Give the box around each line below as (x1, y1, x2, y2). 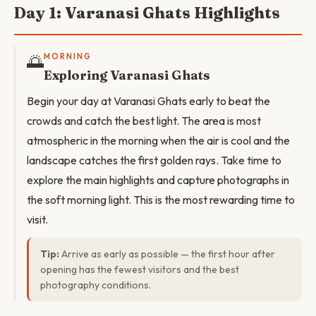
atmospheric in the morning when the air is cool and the (27, 133, 290, 147)
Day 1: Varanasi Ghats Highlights (14, 3, 280, 23)
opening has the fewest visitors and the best (40, 263, 239, 276)
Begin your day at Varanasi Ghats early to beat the (27, 94, 270, 108)
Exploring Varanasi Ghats (44, 67, 210, 83)
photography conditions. (40, 279, 151, 291)
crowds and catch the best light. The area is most (27, 114, 261, 128)
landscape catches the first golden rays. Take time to (27, 153, 281, 167)
